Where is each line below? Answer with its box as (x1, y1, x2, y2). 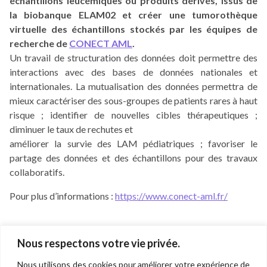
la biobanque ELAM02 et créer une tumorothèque (10, 8, 257, 20)
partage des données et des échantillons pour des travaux (10, 151, 257, 163)
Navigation (9, 228, 80, 246)
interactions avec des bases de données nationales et (10, 66, 257, 77)
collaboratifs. (10, 166, 64, 178)
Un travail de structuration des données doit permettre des (10, 51, 257, 63)
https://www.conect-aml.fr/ (115, 190, 228, 201)
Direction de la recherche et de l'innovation (19, 250, 194, 262)
